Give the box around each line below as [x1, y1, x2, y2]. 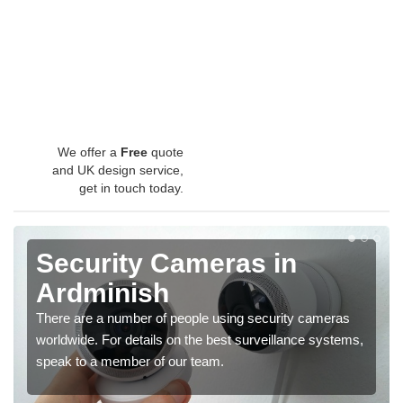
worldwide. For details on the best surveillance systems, [36, 332, 363, 348]
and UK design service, [52, 163, 184, 178]
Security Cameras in [36, 248, 297, 279]
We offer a [58, 145, 121, 160]
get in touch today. [79, 181, 184, 196]
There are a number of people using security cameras [36, 310, 350, 327]
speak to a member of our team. [36, 354, 224, 370]
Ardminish [36, 278, 169, 309]
